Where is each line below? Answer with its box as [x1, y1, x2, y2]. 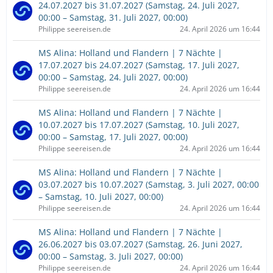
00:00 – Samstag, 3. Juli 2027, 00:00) [38, 250, 183, 262]
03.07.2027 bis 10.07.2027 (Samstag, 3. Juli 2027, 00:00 [38, 179, 259, 190]
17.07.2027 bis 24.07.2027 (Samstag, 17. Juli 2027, [38, 59, 239, 71]
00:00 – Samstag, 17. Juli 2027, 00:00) [38, 131, 188, 143]
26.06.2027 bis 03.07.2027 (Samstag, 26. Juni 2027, [38, 238, 243, 250]
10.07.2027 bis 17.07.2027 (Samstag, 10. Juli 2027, [38, 119, 239, 130]
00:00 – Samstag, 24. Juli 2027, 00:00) [38, 71, 188, 83]
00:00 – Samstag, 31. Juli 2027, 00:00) [38, 12, 188, 23]
